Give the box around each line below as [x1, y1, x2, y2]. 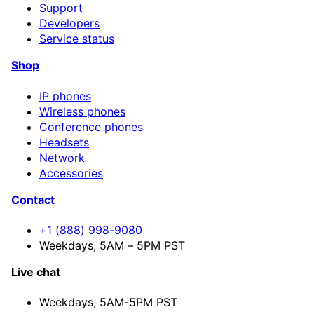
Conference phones [39, 119, 143, 134]
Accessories [39, 165, 103, 180]
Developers [39, 16, 100, 31]
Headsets [39, 135, 89, 149]
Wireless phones [39, 104, 125, 118]
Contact [11, 192, 55, 207]
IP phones [39, 88, 91, 103]
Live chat [11, 264, 60, 279]
